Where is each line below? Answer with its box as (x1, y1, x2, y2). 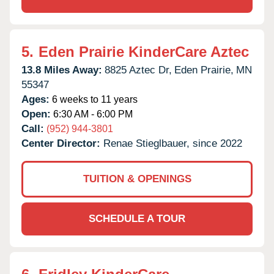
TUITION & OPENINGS (83, 172, 191, 185)
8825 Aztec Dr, (105, 64, 172, 76)
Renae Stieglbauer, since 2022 (103, 137, 242, 149)
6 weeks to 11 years (50, 94, 138, 105)
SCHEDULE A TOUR (89, 212, 185, 224)
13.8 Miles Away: (21, 64, 102, 76)
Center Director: (21, 137, 103, 149)
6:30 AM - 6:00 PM (51, 108, 133, 119)
